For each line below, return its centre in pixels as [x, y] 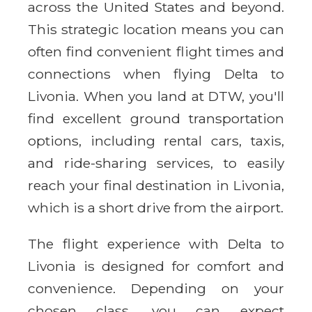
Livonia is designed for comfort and [156, 266]
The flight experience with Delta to [156, 243]
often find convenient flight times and [156, 51]
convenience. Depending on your [156, 288]
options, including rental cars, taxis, [156, 140]
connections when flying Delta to [156, 73]
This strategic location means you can [156, 29]
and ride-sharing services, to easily [156, 163]
